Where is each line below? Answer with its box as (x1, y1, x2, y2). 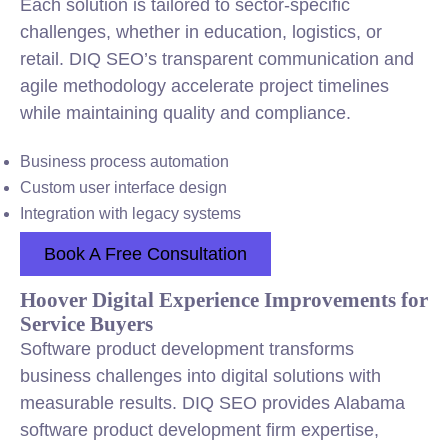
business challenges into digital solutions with (20, 366, 381, 386)
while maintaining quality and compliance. (20, 103, 351, 123)
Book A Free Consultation (44, 244, 247, 264)
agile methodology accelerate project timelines (20, 76, 389, 96)
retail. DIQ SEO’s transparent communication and (20, 49, 414, 69)
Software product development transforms (20, 339, 354, 359)
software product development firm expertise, (20, 420, 379, 440)
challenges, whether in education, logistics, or (20, 22, 382, 42)
